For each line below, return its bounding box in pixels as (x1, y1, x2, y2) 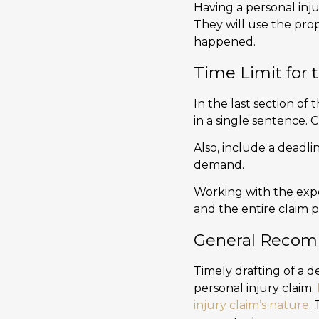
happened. (194, 35, 256, 49)
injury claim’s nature (194, 298, 309, 312)
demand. (194, 157, 244, 172)
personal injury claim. (194, 281, 317, 295)
